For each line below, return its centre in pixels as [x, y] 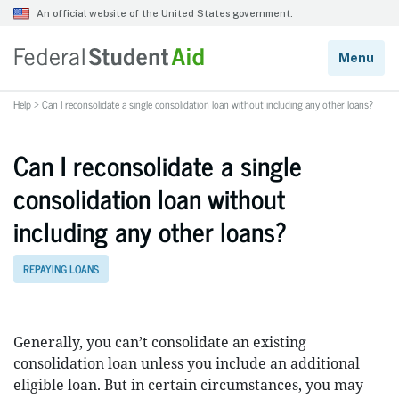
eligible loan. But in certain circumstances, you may [188, 385]
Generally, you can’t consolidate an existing [160, 342]
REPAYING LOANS [61, 269]
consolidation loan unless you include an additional [187, 363]
